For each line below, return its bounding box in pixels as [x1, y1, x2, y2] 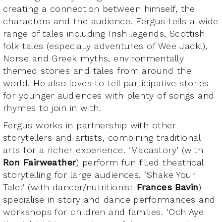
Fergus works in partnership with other [3, 119, 176, 130]
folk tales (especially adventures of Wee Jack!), [3, 40, 208, 51]
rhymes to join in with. [3, 102, 102, 113]
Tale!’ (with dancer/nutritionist [3, 181, 137, 192]
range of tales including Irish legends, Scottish [3, 28, 205, 39]
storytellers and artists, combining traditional [3, 132, 201, 143]
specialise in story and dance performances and [3, 194, 216, 205]
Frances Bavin [136, 181, 199, 192]
